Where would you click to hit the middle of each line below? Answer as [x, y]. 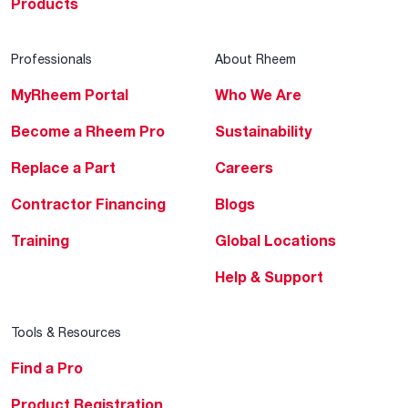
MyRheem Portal [70, 95]
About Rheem [255, 59]
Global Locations [275, 241]
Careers [244, 168]
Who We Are [258, 95]
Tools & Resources [66, 332]
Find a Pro [47, 368]
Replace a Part [63, 168]
